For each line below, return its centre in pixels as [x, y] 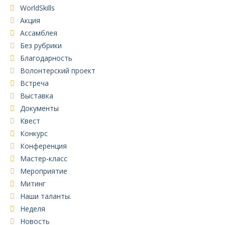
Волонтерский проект [58, 70]
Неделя [33, 208]
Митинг [33, 183]
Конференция [43, 146]
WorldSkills [37, 8]
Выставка [37, 95]
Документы [39, 108]
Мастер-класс [44, 158]
